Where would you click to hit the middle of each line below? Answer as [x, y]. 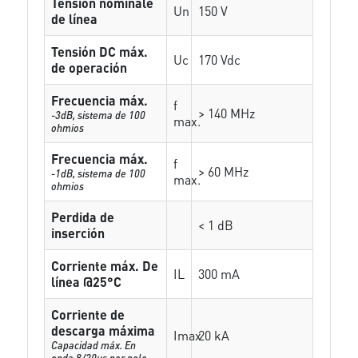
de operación [89, 68]
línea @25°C [87, 282]
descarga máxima [103, 330]
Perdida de [83, 217]
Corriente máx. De [105, 266]
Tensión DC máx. [100, 52]
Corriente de [88, 314]
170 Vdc [220, 60]
